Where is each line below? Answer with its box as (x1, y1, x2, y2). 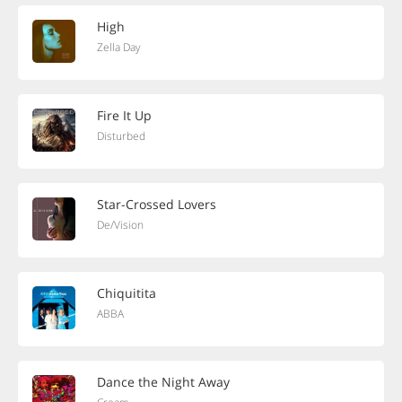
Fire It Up (97, 107, 152, 124)
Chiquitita (97, 284, 156, 301)
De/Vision (97, 217, 144, 232)
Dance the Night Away (97, 373, 230, 390)
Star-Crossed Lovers (97, 196, 216, 213)
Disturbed (97, 128, 145, 144)
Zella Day (97, 39, 141, 55)
